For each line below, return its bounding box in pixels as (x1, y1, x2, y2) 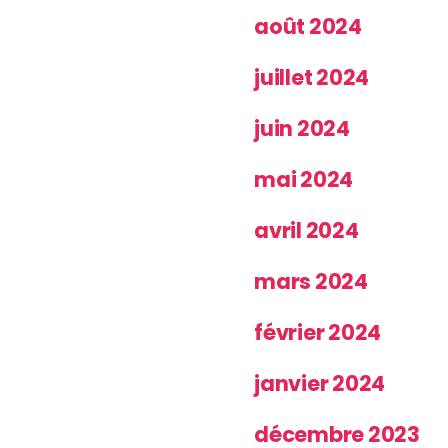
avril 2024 (254, 215, 359, 245)
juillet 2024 (254, 62, 370, 92)
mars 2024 (254, 266, 368, 296)
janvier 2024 (254, 368, 386, 398)
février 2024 (254, 317, 382, 347)
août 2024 (254, 11, 362, 41)
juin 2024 (254, 113, 350, 143)
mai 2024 (254, 164, 354, 194)
